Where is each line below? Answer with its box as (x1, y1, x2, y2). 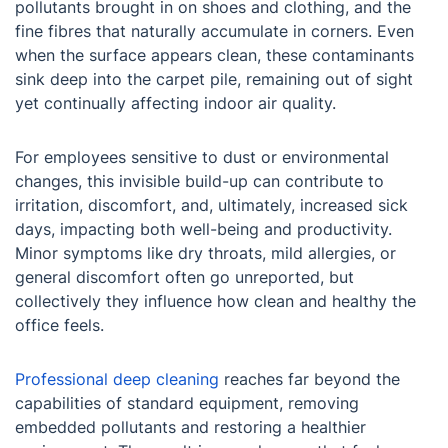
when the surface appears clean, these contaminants (15, 45, 414, 66)
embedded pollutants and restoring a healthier (15, 417, 366, 438)
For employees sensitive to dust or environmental (15, 147, 389, 168)
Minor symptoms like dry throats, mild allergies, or (15, 243, 396, 264)
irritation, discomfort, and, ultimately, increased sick (15, 195, 408, 216)
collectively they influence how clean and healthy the (15, 291, 416, 312)
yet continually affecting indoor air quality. (15, 93, 336, 114)
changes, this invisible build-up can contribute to (15, 171, 384, 192)
